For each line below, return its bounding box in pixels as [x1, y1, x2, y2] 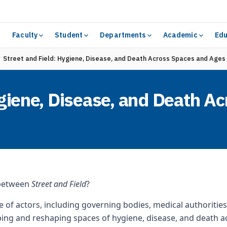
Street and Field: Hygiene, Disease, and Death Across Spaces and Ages [3, 54, 225, 63]
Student [55, 30, 83, 40]
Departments [100, 30, 146, 40]
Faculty [12, 30, 38, 40]
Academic [163, 30, 198, 40]
